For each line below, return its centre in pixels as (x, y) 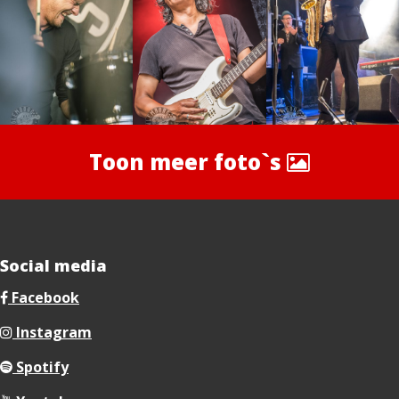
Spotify (41, 366)
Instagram (52, 332)
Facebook (44, 297)
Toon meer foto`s (188, 161)
